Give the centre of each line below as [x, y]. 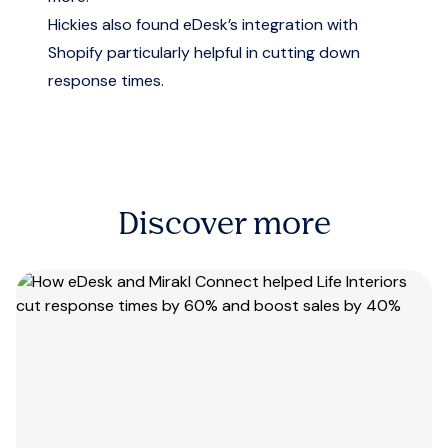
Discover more [224, 226]
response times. [106, 80]
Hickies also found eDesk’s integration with [203, 24]
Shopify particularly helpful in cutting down [204, 52]
